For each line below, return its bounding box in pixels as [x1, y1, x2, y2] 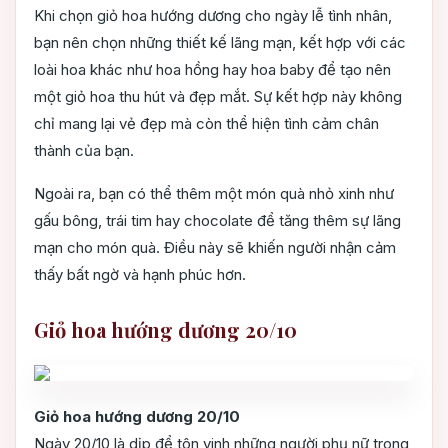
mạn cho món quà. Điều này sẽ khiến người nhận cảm [34, 238, 396, 258]
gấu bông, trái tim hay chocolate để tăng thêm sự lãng [34, 211, 401, 231]
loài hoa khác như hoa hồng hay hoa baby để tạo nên [34, 60, 391, 80]
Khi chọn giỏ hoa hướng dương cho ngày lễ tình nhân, [34, 6, 392, 26]
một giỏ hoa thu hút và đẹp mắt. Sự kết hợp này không [34, 87, 402, 107]
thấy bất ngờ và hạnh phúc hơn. [34, 265, 246, 285]
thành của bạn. [34, 141, 134, 161]
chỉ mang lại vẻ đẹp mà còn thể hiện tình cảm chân [34, 114, 379, 134]
